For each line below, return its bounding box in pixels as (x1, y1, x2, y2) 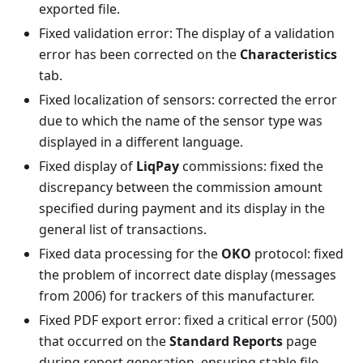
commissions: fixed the (179, 157, 323, 175)
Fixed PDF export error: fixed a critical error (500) (39, 311, 337, 329)
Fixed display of (39, 157, 136, 175)
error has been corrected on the (39, 45, 240, 63)
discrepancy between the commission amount (39, 178, 322, 196)
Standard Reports (169, 332, 283, 350)
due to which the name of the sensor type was (39, 112, 322, 130)
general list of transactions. (39, 220, 207, 238)
